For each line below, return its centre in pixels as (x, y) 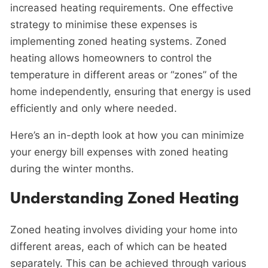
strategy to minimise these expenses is (104, 25)
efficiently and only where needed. (94, 109)
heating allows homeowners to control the (111, 58)
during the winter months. (72, 169)
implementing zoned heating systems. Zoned (118, 42)
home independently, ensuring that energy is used (131, 92)
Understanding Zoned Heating (125, 199)
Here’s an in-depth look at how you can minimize (127, 135)
